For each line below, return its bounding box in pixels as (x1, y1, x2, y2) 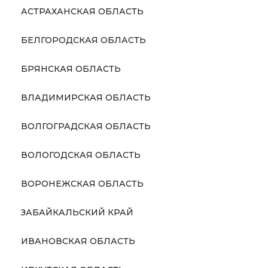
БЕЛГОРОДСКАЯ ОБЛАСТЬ (20, 35, 146, 45)
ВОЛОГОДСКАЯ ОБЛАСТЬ (20, 150, 141, 160)
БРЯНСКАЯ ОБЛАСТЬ (20, 63, 121, 74)
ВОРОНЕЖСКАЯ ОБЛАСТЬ (20, 178, 144, 189)
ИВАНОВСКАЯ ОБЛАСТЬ (20, 236, 135, 246)
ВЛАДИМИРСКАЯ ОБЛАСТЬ (20, 92, 151, 103)
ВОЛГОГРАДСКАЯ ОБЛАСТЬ (20, 121, 151, 132)
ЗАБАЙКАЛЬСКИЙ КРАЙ (20, 207, 133, 218)
